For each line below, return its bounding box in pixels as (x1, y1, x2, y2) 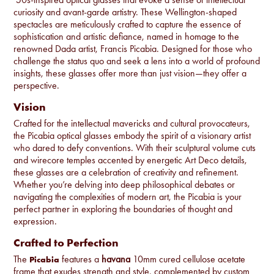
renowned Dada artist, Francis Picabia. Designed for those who (13, 43, 253, 55)
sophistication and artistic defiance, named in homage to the (13, 31, 240, 43)
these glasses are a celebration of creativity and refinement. (13, 166, 239, 179)
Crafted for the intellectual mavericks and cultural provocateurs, (13, 117, 251, 130)
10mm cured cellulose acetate (133, 253, 246, 265)
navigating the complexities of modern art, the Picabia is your (13, 191, 242, 203)
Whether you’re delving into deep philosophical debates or (13, 179, 235, 191)
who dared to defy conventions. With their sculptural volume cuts (13, 142, 256, 154)
